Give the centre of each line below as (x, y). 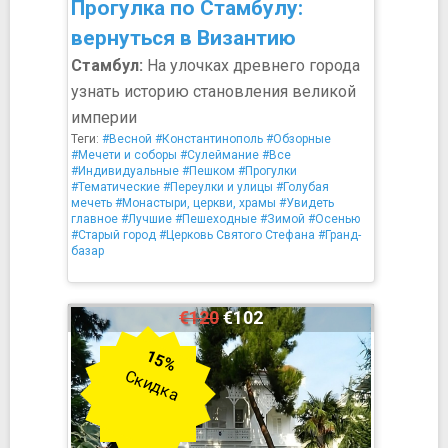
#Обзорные (298, 139)
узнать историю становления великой (213, 91)
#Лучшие (146, 219)
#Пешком (208, 171)
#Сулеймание (219, 155)
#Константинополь (209, 139)
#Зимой (282, 219)
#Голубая (302, 187)
